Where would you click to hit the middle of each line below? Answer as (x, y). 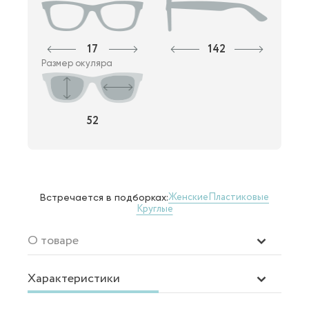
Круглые (154, 209)
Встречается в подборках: (104, 197)
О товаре (53, 240)
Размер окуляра (77, 63)
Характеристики (74, 278)
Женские (188, 198)
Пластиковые (239, 198)
